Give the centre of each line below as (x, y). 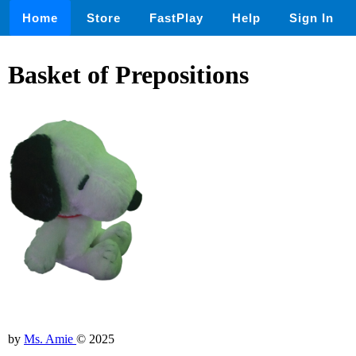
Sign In (311, 18)
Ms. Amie (50, 339)
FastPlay (176, 18)
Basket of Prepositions (128, 75)
